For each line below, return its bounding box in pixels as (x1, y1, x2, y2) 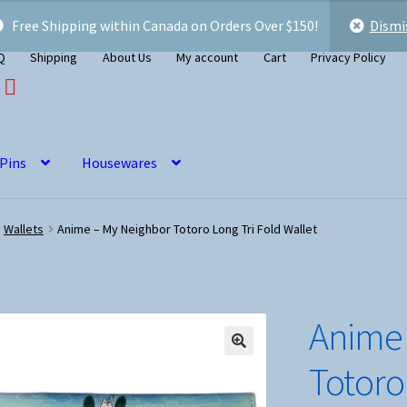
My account (176, 48, 239, 65)
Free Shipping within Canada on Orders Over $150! (11, 16, 321, 35)
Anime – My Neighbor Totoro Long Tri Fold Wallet (57, 221, 318, 238)
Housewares (82, 153, 158, 172)
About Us (102, 48, 152, 65)
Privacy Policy (311, 48, 387, 65)
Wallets (3, 221, 44, 238)
